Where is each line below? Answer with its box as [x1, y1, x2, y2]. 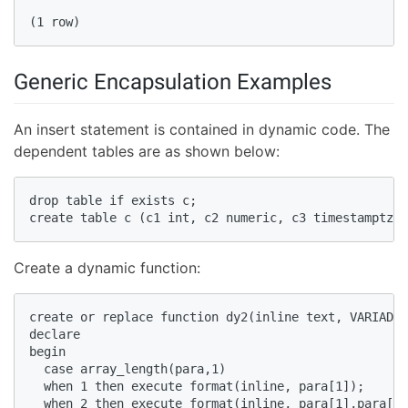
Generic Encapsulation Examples [14, 69, 331, 96]
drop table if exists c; [29, 192, 211, 208]
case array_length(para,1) [29, 361, 240, 376]
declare [29, 326, 95, 342]
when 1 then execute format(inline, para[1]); [29, 378, 379, 393]
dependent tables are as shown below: [14, 141, 280, 160]
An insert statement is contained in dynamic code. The [14, 119, 390, 138]
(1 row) [29, 15, 95, 30]
